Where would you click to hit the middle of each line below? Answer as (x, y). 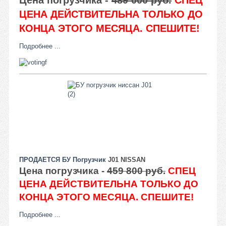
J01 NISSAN (126, 159)
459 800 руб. (136, 171)
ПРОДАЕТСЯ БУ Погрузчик (63, 159)
